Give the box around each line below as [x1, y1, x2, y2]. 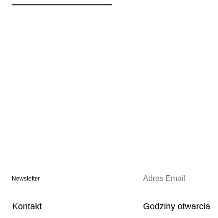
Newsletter [12, 175, 40, 182]
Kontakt [12, 201, 42, 212]
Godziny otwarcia [143, 201, 210, 212]
